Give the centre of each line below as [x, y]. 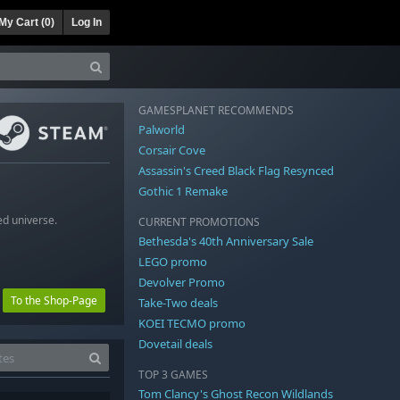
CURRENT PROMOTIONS [199, 221]
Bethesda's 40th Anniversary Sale [226, 241]
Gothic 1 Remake [183, 191]
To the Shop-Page [54, 300]
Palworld [162, 129]
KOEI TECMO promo [192, 323]
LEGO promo [173, 261]
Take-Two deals [178, 302]
